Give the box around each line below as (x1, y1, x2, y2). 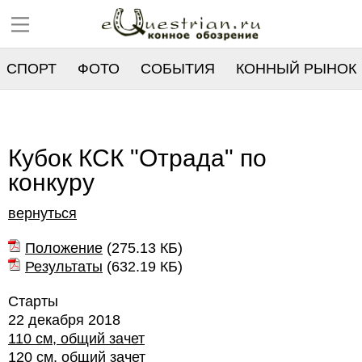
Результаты (25, 259, 103, 275)
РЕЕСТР (6, 101, 64, 117)
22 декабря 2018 (8, 312, 120, 328)
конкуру (8, 169, 95, 196)
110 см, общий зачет (8, 330, 145, 347)
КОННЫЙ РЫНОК (236, 61, 356, 77)
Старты (8, 293, 58, 309)
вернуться (8, 205, 77, 221)
